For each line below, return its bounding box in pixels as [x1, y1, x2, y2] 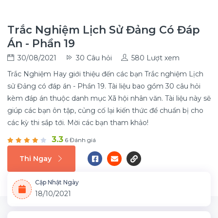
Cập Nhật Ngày [35, 179, 79, 186]
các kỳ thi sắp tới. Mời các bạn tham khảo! [7, 118, 148, 127]
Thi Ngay [19, 154, 52, 163]
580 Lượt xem [131, 54, 180, 62]
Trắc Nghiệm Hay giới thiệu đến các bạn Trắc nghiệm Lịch [7, 70, 203, 78]
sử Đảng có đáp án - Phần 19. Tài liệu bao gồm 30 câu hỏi [7, 82, 200, 91]
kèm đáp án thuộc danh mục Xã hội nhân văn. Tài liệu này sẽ [7, 94, 211, 103]
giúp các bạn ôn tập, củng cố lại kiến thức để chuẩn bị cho [7, 106, 203, 115]
